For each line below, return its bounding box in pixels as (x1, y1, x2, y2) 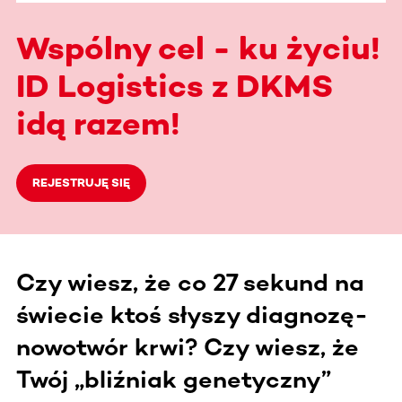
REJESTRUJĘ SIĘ (32, 175, 130, 189)
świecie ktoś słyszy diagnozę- (16, 300, 368, 329)
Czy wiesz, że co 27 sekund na (16, 267, 364, 297)
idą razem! (16, 103, 180, 143)
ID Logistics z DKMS (16, 66, 333, 105)
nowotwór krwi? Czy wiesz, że (16, 332, 359, 362)
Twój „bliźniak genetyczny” (16, 364, 331, 394)
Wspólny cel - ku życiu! (16, 28, 380, 67)
